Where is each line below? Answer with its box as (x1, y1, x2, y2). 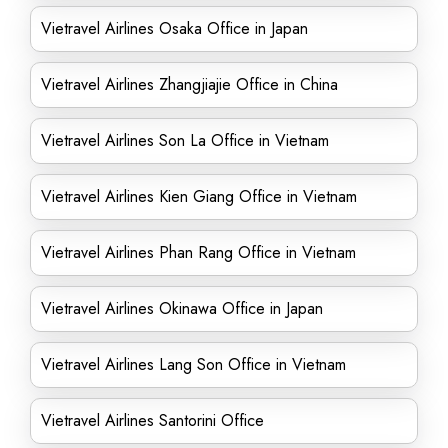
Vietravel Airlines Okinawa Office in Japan (41, 297, 323, 320)
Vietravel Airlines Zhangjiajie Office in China (41, 73, 338, 96)
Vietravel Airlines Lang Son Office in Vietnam (41, 353, 346, 376)
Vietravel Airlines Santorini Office (41, 409, 264, 432)
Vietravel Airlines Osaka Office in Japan (41, 17, 308, 40)
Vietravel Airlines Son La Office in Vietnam (41, 129, 329, 152)
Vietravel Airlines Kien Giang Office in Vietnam (41, 185, 357, 208)
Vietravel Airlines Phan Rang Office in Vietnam (41, 241, 356, 264)
